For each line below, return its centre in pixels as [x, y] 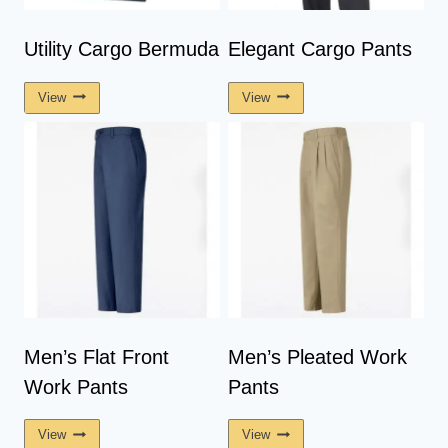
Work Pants [76, 386]
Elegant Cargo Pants [320, 49]
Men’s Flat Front [96, 356]
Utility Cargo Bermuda [121, 49]
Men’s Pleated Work [317, 356]
